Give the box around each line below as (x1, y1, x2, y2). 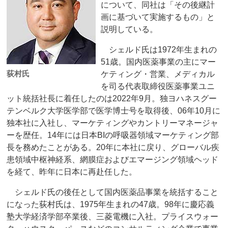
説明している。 (101, 25, 158, 34)
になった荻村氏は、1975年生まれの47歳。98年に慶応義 (7, 200, 215, 209)
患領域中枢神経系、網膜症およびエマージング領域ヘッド (7, 155, 219, 164)
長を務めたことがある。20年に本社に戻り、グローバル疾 (7, 143, 220, 152)
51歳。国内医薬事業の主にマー (101, 58, 216, 67)
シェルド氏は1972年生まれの (101, 45, 217, 54)
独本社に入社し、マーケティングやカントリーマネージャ (7, 119, 219, 128)
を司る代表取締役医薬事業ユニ (101, 82, 215, 91)
